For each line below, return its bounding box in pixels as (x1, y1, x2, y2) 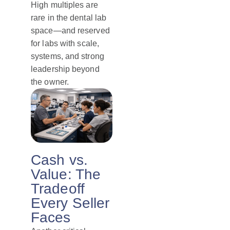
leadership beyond (31, 65, 100, 74)
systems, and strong (31, 52, 104, 61)
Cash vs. (31, 152, 88, 168)
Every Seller (31, 195, 110, 212)
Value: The (31, 166, 101, 183)
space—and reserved (31, 26, 110, 35)
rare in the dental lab (31, 13, 107, 23)
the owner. (31, 78, 69, 87)
